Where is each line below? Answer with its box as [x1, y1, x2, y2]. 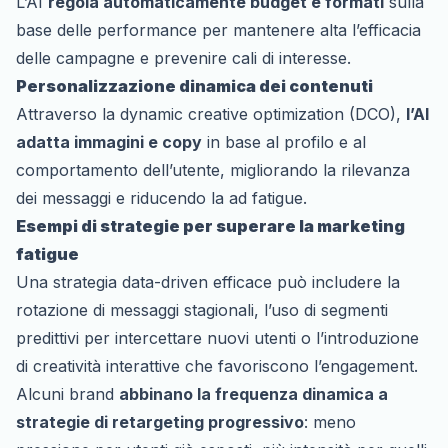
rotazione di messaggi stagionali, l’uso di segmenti [16, 299, 388, 320]
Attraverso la [16, 103, 120, 124]
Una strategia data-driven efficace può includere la [16, 271, 400, 292]
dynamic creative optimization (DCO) [120, 103, 396, 124]
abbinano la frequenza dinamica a [119, 383, 388, 404]
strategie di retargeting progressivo [16, 411, 304, 432]
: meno [304, 411, 356, 432]
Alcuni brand [16, 383, 119, 404]
